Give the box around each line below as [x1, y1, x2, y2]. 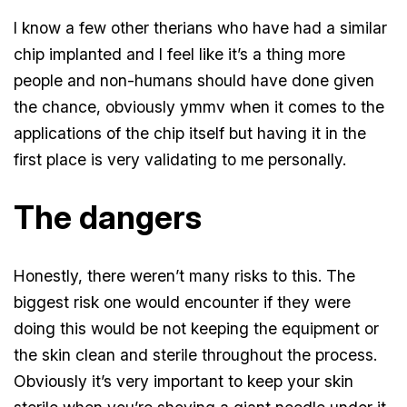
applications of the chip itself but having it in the [14, 123, 367, 143]
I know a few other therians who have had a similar [14, 17, 388, 37]
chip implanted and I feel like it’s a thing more [14, 44, 346, 64]
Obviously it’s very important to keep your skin [14, 372, 354, 392]
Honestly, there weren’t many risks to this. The [14, 266, 356, 286]
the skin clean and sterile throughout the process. [14, 345, 378, 365]
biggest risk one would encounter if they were [14, 293, 352, 313]
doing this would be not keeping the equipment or [14, 319, 380, 339]
